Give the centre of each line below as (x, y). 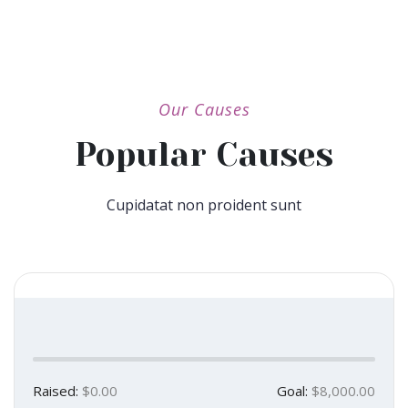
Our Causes (204, 110)
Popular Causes (204, 155)
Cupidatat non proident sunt (204, 205)
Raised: (56, 391)
